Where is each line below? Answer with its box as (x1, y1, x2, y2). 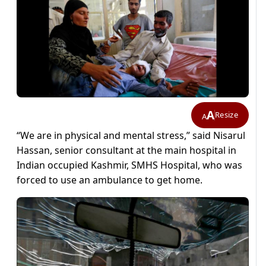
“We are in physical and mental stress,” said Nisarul (17, 128, 245, 142)
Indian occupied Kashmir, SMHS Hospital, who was (17, 158, 242, 172)
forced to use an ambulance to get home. (17, 173, 202, 186)
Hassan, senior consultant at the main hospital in (17, 143, 236, 157)
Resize (215, 109, 238, 121)
